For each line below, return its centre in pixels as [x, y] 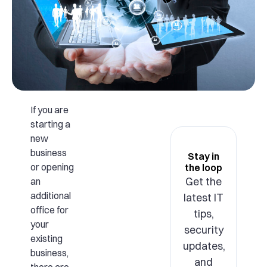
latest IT [204, 198]
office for [49, 210]
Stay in [204, 156]
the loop [204, 167]
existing [46, 238]
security [204, 230]
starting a [50, 124]
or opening [52, 167]
